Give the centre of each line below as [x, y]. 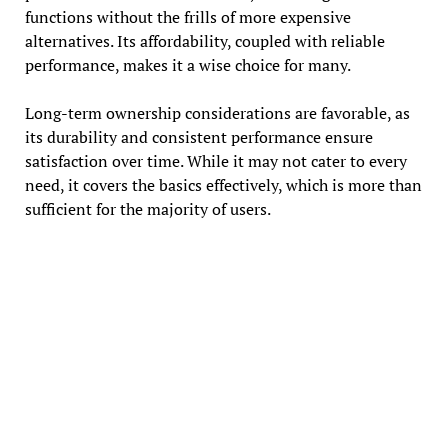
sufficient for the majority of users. [147, 208]
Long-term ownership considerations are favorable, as [217, 112]
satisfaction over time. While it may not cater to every [215, 160]
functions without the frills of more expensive [187, 16]
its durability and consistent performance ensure [198, 136]
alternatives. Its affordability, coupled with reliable [204, 40]
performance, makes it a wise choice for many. [187, 64]
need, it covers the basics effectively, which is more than [223, 184]
